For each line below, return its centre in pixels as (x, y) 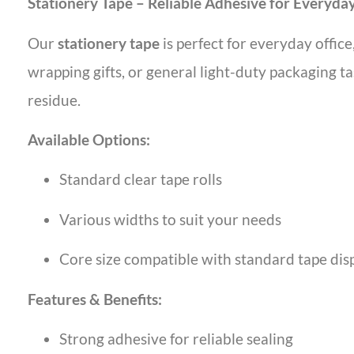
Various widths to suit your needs (170, 219)
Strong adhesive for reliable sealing (176, 338)
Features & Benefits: (95, 299)
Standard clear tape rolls (141, 179)
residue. (54, 100)
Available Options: (89, 139)
